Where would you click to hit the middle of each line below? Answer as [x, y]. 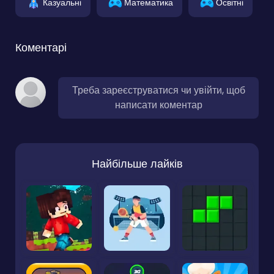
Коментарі [41, 47]
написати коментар [158, 105]
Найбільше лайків [137, 163]
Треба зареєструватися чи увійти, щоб [158, 90]
